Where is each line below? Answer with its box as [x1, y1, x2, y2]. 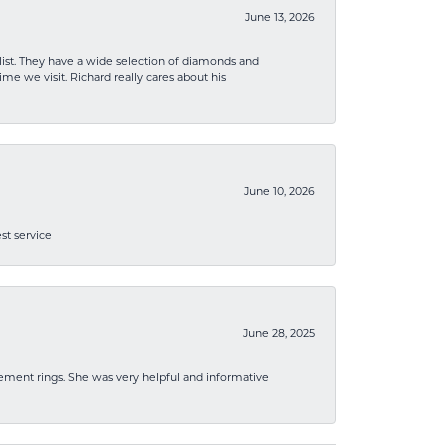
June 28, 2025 [243, 329, 315, 340]
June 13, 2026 [245, 13, 315, 24]
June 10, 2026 [244, 187, 315, 198]
